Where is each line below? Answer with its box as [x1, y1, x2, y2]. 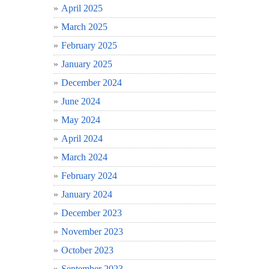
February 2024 [61, 170, 117, 181]
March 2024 [61, 151, 107, 162]
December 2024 [61, 77, 122, 88]
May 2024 [61, 114, 100, 125]
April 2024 [61, 133, 103, 144]
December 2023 [61, 207, 122, 218]
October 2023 [61, 244, 113, 255]
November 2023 [61, 226, 123, 237]
